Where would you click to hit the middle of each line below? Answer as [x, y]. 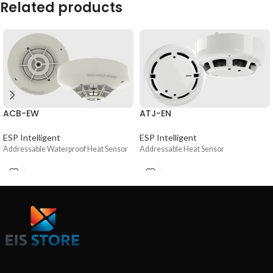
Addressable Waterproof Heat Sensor [66, 149]
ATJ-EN [155, 113]
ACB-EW [21, 113]
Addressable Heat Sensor [182, 149]
